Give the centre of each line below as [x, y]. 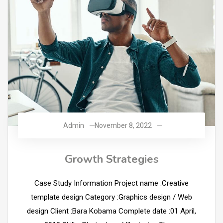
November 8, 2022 [123, 126]
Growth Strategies [111, 160]
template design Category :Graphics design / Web [111, 197]
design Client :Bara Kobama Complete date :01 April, [111, 211]
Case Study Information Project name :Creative [111, 183]
